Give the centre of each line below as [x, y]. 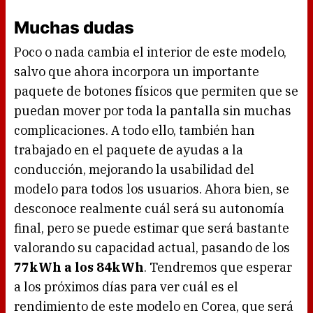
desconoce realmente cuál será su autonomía [149, 209]
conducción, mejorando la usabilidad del [134, 170]
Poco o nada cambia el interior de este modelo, [150, 52]
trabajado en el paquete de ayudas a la [129, 150]
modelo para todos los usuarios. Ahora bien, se [152, 189]
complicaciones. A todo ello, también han [134, 131]
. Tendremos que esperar [218, 268]
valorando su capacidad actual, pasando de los [152, 248]
